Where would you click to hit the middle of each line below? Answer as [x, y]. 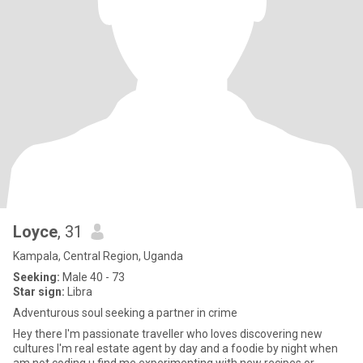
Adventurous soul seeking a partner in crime [125, 313]
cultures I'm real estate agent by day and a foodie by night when [175, 348]
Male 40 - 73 [92, 277]
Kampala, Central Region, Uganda [98, 256]
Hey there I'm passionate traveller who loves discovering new [168, 334]
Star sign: [39, 292]
